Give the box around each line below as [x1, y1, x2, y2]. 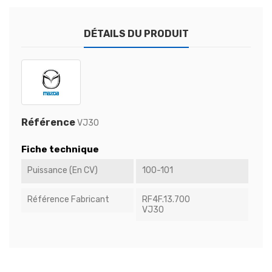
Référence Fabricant [27, 194, 109, 205]
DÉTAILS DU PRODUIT [83, 28, 189, 40]
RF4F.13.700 [141, 194, 190, 205]
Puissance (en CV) [27, 165, 98, 176]
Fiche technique [21, 144, 99, 155]
